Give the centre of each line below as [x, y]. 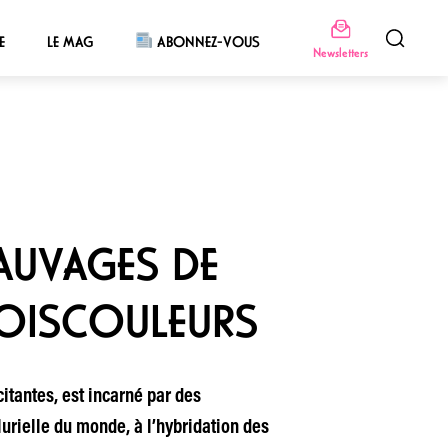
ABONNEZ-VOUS [207, 41]
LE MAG [69, 41]
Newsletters [340, 52]
